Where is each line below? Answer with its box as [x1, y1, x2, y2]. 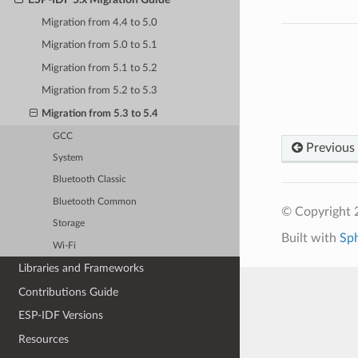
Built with [280, 231, 340, 245]
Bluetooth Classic [53, 175, 127, 185]
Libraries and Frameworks [18, 262, 145, 275]
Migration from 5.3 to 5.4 [42, 108, 159, 119]
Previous [302, 141, 355, 154]
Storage [53, 219, 86, 229]
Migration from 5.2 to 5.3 [42, 86, 158, 97]
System [53, 153, 84, 162]
